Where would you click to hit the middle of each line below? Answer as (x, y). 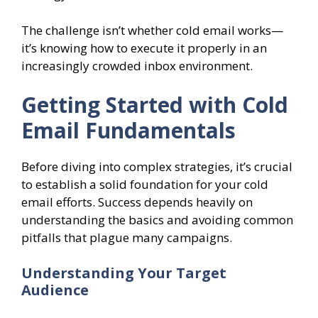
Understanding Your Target (124, 273)
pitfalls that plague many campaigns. (127, 238)
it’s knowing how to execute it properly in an (144, 48)
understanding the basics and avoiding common (157, 220)
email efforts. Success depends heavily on (137, 202)
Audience (55, 290)
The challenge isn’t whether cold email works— (152, 30)
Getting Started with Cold (155, 105)
